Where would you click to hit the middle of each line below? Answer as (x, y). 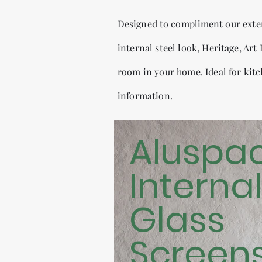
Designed (137, 24)
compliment (197, 24)
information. (145, 96)
